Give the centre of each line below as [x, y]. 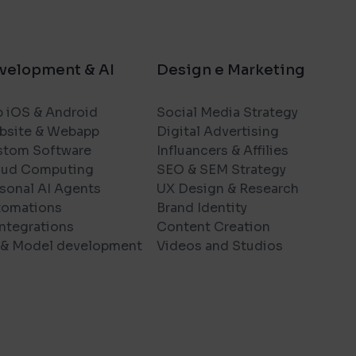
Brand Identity [202, 208]
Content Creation [213, 227]
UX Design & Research [228, 189]
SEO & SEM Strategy [221, 170]
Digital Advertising [218, 132]
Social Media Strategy [227, 112]
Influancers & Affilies [222, 151]
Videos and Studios [220, 246]
